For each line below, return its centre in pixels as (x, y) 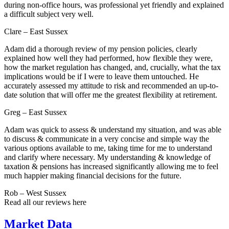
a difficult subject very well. (49, 14)
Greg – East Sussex (36, 112)
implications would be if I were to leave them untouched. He (101, 77)
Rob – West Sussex (35, 193)
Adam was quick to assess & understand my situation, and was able (113, 130)
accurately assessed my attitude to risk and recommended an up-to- (111, 86)
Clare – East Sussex (36, 32)
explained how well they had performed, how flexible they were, (108, 58)
